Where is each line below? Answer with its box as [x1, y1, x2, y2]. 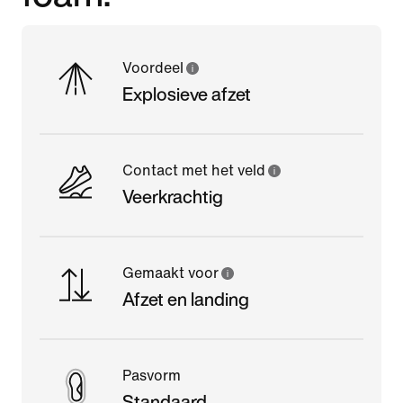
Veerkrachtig [122, 183, 223, 210]
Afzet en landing [122, 285, 249, 312]
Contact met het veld [122, 162, 265, 178]
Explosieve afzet [122, 80, 251, 107]
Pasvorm [122, 367, 181, 383]
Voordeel [122, 59, 184, 76]
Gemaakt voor [122, 264, 219, 281]
